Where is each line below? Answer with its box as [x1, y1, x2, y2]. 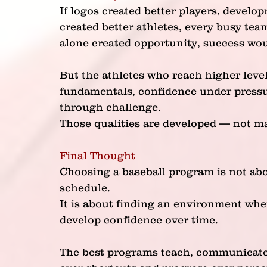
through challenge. [60, 101, 161, 113]
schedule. [60, 182, 110, 194]
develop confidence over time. [60, 214, 218, 226]
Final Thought [60, 150, 135, 162]
